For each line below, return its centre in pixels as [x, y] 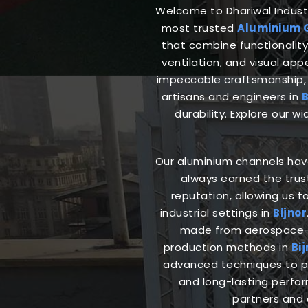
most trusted [199, 27]
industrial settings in [217, 212]
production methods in [227, 247]
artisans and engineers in [231, 96]
